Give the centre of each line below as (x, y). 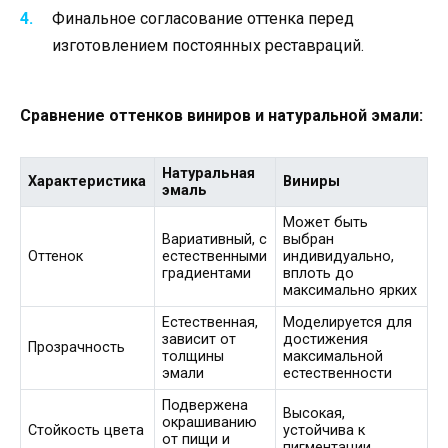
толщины (193, 356)
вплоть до (319, 273)
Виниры (312, 181)
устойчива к (324, 430)
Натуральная (209, 173)
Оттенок (56, 256)
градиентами (207, 273)
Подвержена (205, 405)
